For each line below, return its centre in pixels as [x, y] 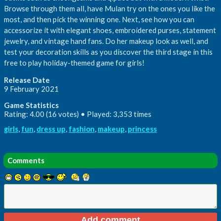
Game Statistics [31, 105]
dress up [51, 129]
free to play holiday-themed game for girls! [74, 62]
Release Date [27, 80]
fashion [82, 129]
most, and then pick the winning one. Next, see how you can [99, 19]
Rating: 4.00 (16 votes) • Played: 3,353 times [78, 114]
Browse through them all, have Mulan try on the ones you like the [110, 8]
